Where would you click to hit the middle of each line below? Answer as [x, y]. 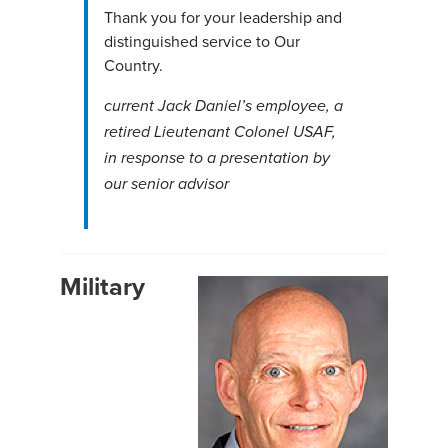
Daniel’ [217, 107]
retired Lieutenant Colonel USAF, [219, 133]
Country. [133, 65]
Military [102, 286]
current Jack [147, 107]
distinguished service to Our [201, 41]
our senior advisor [166, 185]
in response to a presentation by [216, 159]
